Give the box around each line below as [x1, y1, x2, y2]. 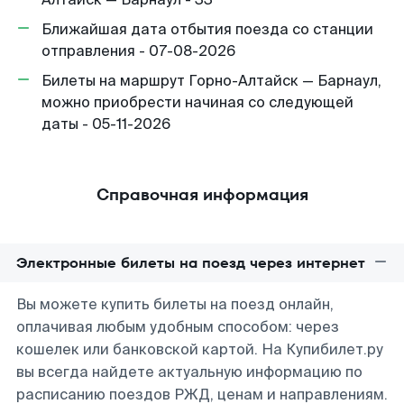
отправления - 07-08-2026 [41, 41, 235, 60]
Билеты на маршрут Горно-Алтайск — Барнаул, [41, 71, 381, 90]
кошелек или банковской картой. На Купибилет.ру [16, 340, 383, 359]
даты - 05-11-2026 [41, 115, 170, 133]
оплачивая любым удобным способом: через [16, 317, 339, 336]
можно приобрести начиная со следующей [41, 93, 353, 112]
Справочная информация [96, 183, 308, 206]
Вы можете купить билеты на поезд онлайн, [16, 295, 334, 314]
